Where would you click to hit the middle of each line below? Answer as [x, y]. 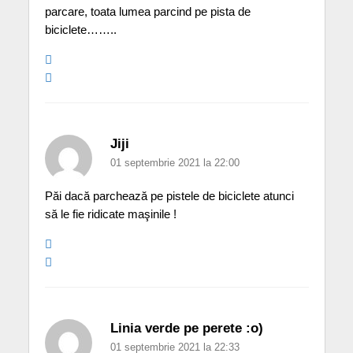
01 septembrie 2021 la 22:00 [175, 163]
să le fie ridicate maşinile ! [110, 214]
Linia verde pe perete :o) [186, 329]
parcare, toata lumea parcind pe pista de [147, 12]
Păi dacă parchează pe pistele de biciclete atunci [169, 196]
